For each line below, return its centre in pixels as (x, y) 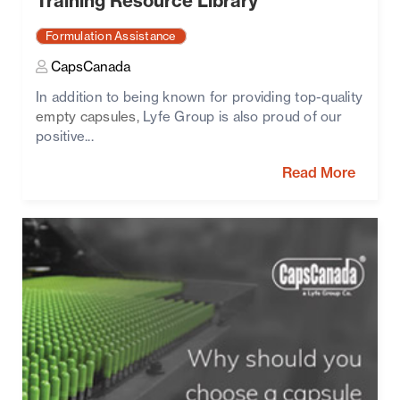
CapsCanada (89, 68)
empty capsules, (87, 118)
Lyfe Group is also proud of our (240, 118)
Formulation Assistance (111, 37)
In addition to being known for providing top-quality (199, 98)
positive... (65, 137)
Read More (319, 174)
